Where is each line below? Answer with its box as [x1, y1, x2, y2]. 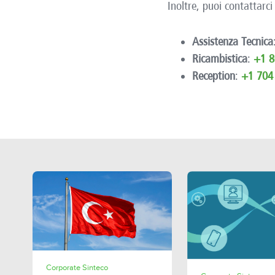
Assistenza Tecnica [192, 35, 273, 48]
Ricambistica [192, 52, 247, 66]
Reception [192, 69, 235, 83]
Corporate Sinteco [45, 264, 108, 273]
